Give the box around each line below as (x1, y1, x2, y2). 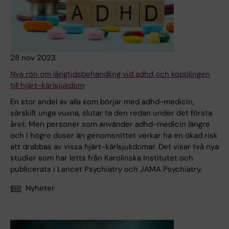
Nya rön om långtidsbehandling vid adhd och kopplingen (10, 69, 210, 80)
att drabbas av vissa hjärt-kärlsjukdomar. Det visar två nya (10, 142, 219, 152)
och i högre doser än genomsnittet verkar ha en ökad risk (10, 130, 218, 141)
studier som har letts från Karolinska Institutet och (10, 153, 193, 164)
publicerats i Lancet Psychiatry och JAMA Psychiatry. (10, 164, 202, 175)
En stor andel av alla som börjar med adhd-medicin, (10, 97, 194, 107)
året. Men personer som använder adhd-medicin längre (10, 119, 210, 130)
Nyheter (26, 183, 55, 194)
